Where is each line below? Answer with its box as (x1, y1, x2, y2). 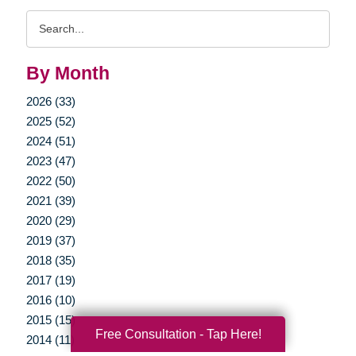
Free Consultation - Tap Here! (95, 327, 261, 341)
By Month (25, 64, 110, 84)
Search (25, 11, 71, 28)
